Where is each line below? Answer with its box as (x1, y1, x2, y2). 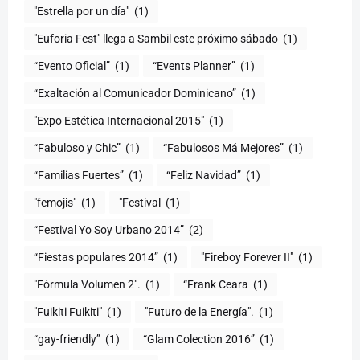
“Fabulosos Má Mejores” (163, 141, 284, 154)
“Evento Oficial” (34, 59, 110, 72)
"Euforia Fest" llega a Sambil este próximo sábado (34, 31, 278, 45)
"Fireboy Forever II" (201, 250, 293, 264)
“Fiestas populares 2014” (34, 250, 158, 264)
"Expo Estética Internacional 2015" (34, 113, 204, 127)
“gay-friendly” (34, 332, 100, 346)
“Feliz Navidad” (166, 168, 241, 182)
